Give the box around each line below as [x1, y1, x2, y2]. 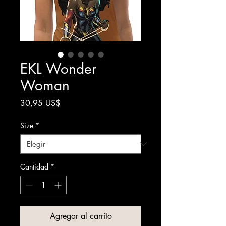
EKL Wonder [20, 60, 96, 78]
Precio [60, 97, 81, 108]
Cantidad [20, 162, 48, 172]
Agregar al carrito [49, 211, 112, 221]
